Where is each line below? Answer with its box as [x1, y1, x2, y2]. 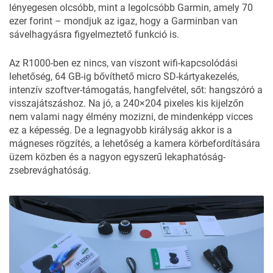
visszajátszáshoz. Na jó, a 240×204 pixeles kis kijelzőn [9, 97, 244, 110]
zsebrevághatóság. [9, 165, 91, 177]
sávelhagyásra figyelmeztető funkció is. [9, 29, 179, 41]
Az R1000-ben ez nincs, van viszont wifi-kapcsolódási [9, 57, 238, 69]
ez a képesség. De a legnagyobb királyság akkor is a [9, 124, 232, 136]
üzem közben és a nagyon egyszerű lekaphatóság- [9, 151, 225, 163]
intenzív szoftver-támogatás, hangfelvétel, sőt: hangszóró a [9, 84, 263, 96]
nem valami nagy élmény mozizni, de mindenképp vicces [9, 111, 253, 123]
